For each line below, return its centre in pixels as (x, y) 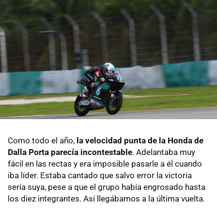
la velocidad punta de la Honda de (140, 140)
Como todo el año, (42, 140)
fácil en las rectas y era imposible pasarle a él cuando (105, 163)
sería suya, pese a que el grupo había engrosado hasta (107, 187)
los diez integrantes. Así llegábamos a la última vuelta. (106, 198)
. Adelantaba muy (164, 152)
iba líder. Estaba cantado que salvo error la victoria (100, 175)
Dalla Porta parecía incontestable (70, 152)
